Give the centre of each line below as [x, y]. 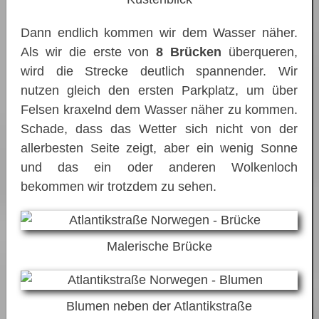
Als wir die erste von [89, 52]
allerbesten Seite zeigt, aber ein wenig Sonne [159, 148]
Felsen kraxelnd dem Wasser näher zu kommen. [159, 109]
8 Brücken [189, 52]
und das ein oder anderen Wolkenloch [159, 167]
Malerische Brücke [159, 246]
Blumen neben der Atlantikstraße [159, 306]
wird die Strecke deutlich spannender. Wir [159, 71]
